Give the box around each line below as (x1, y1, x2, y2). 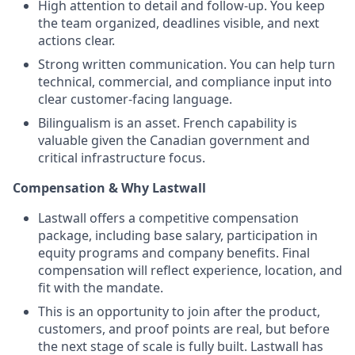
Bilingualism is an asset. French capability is (38, 114, 297, 132)
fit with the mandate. (38, 279, 163, 296)
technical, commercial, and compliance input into (38, 73, 332, 90)
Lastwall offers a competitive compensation (38, 209, 299, 227)
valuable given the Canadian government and (38, 132, 310, 149)
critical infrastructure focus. (38, 149, 205, 166)
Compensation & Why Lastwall (13, 179, 206, 197)
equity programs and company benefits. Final (38, 244, 310, 261)
